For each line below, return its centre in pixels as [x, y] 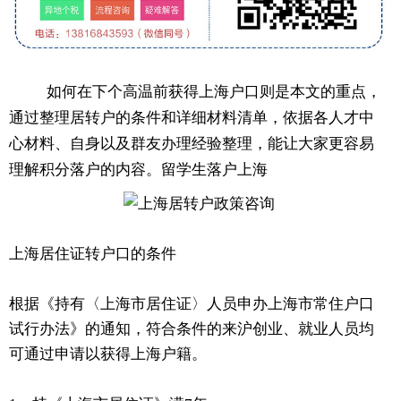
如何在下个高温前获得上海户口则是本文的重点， [210, 91]
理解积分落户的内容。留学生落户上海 [138, 169]
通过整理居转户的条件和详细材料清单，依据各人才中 [192, 117]
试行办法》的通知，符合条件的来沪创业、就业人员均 [192, 328]
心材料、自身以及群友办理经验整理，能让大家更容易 [192, 143]
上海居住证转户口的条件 [94, 253]
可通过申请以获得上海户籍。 [108, 354]
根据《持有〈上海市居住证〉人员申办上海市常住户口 [192, 303]
